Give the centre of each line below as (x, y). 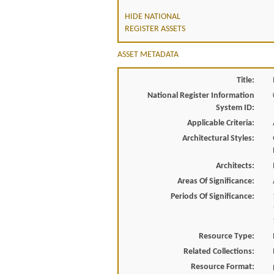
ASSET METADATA (148, 54)
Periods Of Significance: (212, 196)
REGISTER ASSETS (155, 29)
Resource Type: (226, 236)
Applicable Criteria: (220, 123)
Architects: (235, 166)
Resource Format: (222, 267)
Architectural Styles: (218, 138)
